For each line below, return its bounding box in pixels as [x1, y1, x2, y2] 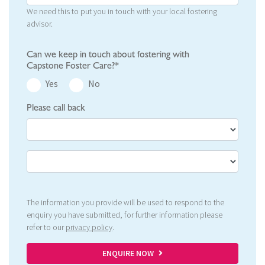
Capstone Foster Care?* [27, 60, 119, 72]
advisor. [27, 18, 53, 30]
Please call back [27, 102, 85, 114]
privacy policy [66, 222, 112, 233]
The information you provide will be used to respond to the [27, 197, 224, 208]
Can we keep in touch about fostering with [27, 49, 189, 61]
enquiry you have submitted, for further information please [27, 209, 222, 221]
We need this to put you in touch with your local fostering [27, 6, 217, 17]
